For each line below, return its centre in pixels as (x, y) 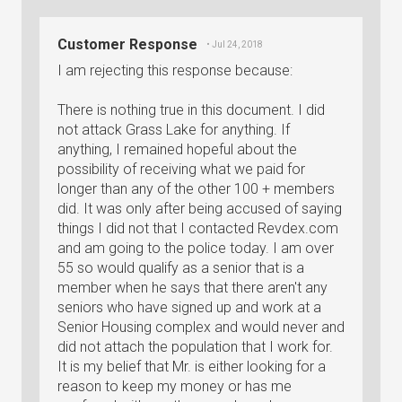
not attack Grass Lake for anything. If (174, 130)
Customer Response (127, 44)
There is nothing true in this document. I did (191, 110)
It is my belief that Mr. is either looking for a (192, 367)
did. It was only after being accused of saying (200, 209)
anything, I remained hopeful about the (177, 149)
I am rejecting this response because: (175, 70)
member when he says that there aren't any (192, 288)
